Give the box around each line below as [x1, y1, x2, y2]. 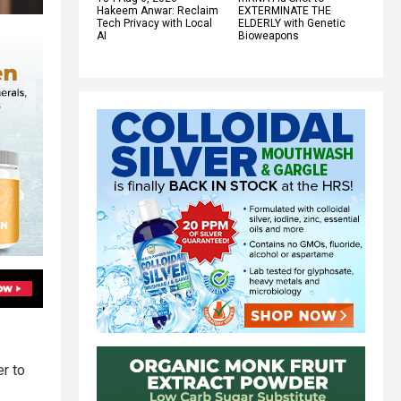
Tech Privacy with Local [97, 16, 212, 30]
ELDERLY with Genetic [238, 16, 346, 30]
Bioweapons [238, 29, 299, 42]
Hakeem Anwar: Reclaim [97, 4, 218, 17]
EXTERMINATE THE [238, 4, 331, 17]
